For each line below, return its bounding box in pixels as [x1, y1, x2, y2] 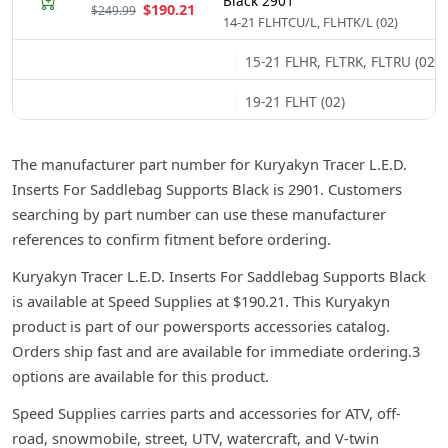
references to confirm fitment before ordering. [12, 229, 331, 250]
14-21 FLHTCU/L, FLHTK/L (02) [223, 13, 398, 32]
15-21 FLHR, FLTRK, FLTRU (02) [245, 52, 439, 72]
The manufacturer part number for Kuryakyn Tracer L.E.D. [12, 154, 407, 175]
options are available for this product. [12, 366, 269, 387]
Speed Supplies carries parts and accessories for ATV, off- [12, 403, 401, 424]
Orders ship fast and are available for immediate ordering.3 [12, 341, 420, 362]
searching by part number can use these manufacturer [12, 204, 386, 225]
